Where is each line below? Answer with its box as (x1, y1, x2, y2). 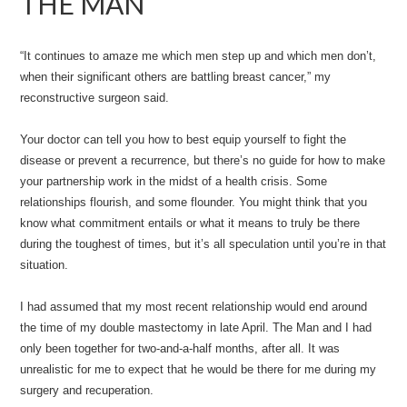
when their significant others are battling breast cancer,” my (20, 70, 332, 84)
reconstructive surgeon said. (20, 91, 170, 104)
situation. (20, 258, 69, 272)
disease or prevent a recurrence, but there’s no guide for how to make (20, 154, 386, 167)
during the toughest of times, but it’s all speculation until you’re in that (20, 237, 387, 251)
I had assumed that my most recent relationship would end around (20, 300, 368, 313)
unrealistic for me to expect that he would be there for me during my (20, 362, 377, 376)
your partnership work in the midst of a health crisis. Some (20, 174, 328, 188)
